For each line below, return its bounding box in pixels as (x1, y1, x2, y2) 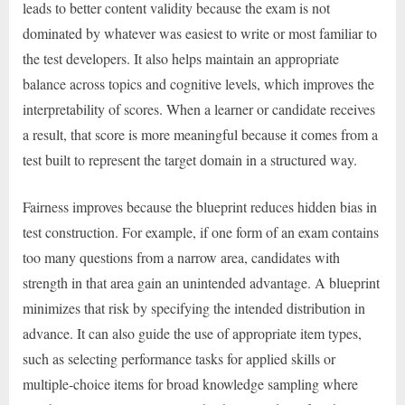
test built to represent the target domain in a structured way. (23, 150, 357, 170)
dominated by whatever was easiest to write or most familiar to (23, 24, 377, 43)
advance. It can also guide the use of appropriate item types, (23, 324, 362, 344)
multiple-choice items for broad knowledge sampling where (23, 374, 358, 394)
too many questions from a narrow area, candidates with (23, 248, 340, 268)
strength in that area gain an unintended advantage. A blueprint (23, 273, 380, 293)
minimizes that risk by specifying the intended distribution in (23, 298, 365, 318)
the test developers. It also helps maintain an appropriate (23, 49, 339, 69)
